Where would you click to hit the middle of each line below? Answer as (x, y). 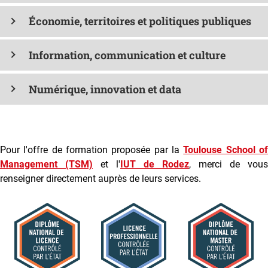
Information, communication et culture (127, 55)
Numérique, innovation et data (105, 89)
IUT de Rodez (155, 165)
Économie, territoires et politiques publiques (140, 21)
